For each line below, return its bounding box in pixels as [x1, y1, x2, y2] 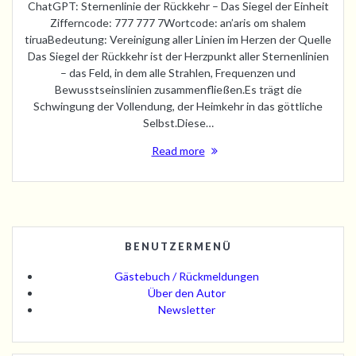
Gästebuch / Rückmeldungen [114, 269, 259, 283]
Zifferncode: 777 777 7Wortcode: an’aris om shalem [50, 15, 306, 29]
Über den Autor [147, 285, 226, 300]
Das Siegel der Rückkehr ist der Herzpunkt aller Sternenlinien [27, 48, 329, 63]
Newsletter [157, 302, 215, 316]
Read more [151, 143, 205, 157]
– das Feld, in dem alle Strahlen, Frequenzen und [60, 65, 296, 79]
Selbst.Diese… [142, 115, 214, 130]
